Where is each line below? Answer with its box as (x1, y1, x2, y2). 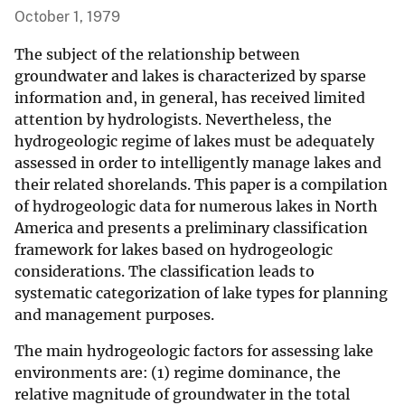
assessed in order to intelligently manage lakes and (14, 154, 381, 173)
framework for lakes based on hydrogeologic (14, 240, 333, 259)
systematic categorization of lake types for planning (14, 284, 388, 303)
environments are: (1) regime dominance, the (14, 363, 341, 382)
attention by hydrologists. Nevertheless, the (14, 110, 332, 129)
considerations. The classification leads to (14, 262, 315, 281)
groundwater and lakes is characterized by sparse (14, 67, 366, 86)
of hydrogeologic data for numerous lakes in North (14, 197, 378, 216)
